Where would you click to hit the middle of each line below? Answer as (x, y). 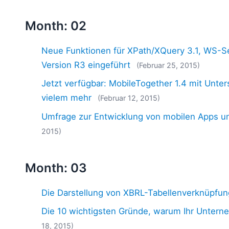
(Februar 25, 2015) (168, 65)
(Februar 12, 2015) (129, 98)
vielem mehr (67, 98)
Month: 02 (56, 26)
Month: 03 (56, 168)
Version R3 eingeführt (86, 65)
